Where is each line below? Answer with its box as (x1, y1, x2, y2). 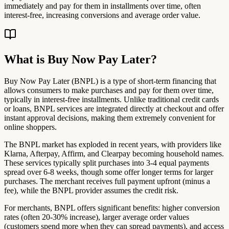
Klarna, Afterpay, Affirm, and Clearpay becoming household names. (4, 149, 224, 158)
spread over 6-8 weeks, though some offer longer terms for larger (4, 167, 213, 176)
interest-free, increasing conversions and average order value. (4, 11, 200, 19)
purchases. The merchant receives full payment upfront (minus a (4, 176, 210, 186)
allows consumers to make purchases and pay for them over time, (4, 85, 214, 95)
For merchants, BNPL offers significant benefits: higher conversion (4, 203, 220, 212)
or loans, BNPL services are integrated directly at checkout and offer (4, 104, 224, 113)
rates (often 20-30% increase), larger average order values (4, 212, 189, 221)
